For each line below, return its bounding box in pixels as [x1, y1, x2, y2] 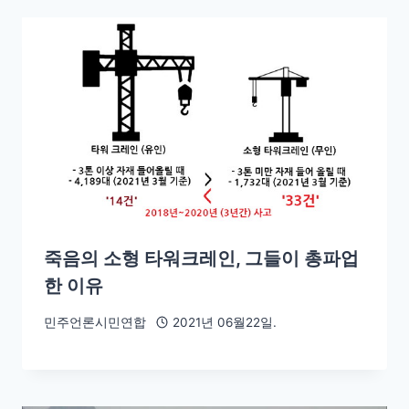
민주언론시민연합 [44, 314, 146, 330]
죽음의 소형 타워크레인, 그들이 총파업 [44, 247, 359, 270]
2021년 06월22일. [172, 314, 277, 330]
